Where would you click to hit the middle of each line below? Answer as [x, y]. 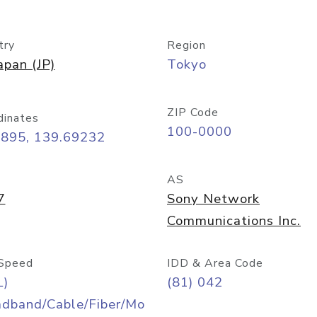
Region [186, 45]
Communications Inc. [234, 221]
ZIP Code [193, 113]
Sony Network [213, 199]
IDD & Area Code [215, 263]
